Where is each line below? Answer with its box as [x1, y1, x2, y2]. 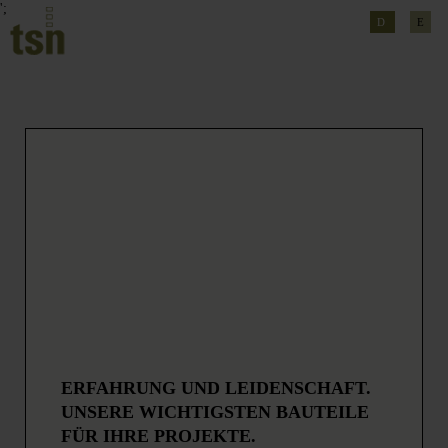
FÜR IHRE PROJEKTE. [61, 426, 256, 446]
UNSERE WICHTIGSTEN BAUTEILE [61, 402, 369, 422]
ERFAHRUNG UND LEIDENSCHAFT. [61, 378, 371, 398]
